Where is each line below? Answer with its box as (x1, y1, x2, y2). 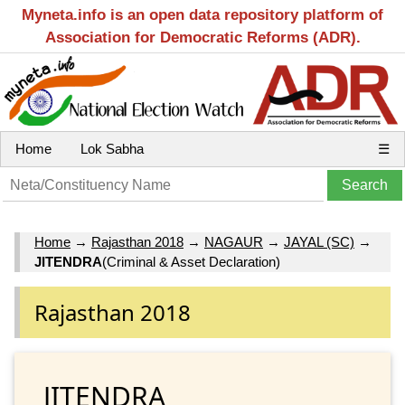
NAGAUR (204, 234, 263, 250)
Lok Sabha (80, 141, 144, 156)
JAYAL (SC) (284, 234, 354, 250)
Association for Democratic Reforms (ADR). (44, 29, 361, 46)
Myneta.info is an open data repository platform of (22, 6, 383, 24)
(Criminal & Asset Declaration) (102, 254, 280, 270)
